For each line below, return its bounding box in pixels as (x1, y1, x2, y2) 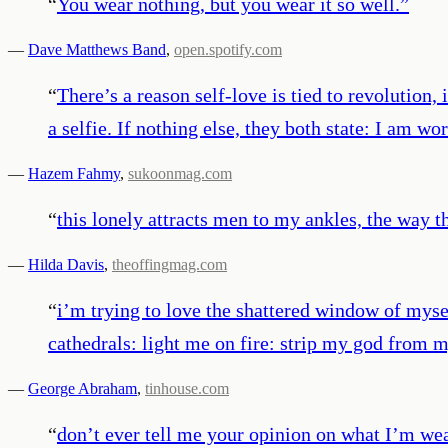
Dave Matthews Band (28, 40, 166, 58)
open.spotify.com (174, 40, 282, 58)
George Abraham (28, 379, 137, 397)
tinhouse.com (145, 379, 229, 397)
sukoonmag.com (128, 164, 232, 182)
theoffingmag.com (112, 255, 227, 273)
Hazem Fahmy (28, 164, 120, 182)
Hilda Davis (28, 255, 104, 273)
